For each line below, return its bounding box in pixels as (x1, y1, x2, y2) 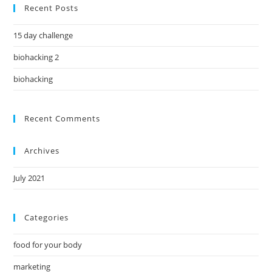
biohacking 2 (13, 52, 59, 63)
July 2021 (13, 172, 46, 183)
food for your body (13, 239, 83, 250)
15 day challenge (13, 30, 73, 41)
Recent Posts (24, 2, 79, 13)
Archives (24, 145, 60, 156)
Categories (24, 212, 69, 223)
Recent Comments (24, 113, 101, 124)
